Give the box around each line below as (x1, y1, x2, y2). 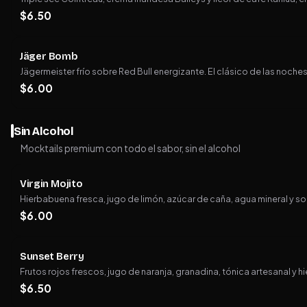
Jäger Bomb (20, 50, 78, 63)
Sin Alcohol (14, 123, 74, 138)
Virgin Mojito (20, 177, 83, 191)
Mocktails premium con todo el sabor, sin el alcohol (21, 142, 241, 154)
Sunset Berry (20, 250, 84, 263)
